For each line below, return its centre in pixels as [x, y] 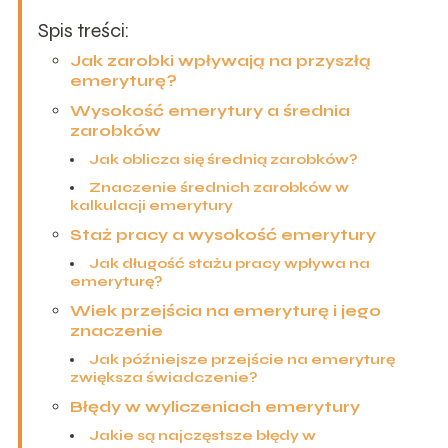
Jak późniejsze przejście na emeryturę [241, 359]
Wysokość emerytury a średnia [209, 110]
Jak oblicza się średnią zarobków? [223, 159]
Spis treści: [83, 30]
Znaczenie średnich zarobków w [218, 187]
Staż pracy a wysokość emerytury [222, 234]
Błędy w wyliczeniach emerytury [214, 406]
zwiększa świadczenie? [163, 377]
